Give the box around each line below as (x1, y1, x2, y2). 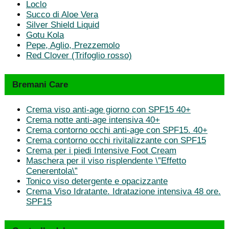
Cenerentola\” (26, 166, 78, 176)
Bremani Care (12, 79, 68, 89)
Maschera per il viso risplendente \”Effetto (26, 155, 186, 166)
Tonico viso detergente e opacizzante (26, 176, 168, 186)
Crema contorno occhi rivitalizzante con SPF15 (26, 135, 206, 145)
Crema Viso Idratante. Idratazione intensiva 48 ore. (26, 186, 221, 196)
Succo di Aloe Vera (26, 9, 98, 19)
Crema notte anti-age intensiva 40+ (26, 114, 160, 125)
